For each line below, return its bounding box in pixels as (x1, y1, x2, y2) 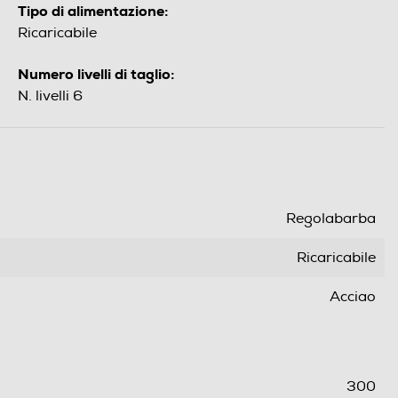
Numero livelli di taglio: (18, 65, 174, 84)
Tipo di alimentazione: (18, 2, 168, 21)
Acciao (330, 288, 376, 306)
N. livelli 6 (18, 87, 83, 106)
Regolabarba (286, 210, 376, 228)
